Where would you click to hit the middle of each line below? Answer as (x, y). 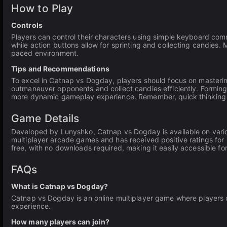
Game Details (45, 118)
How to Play (42, 8)
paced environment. (45, 53)
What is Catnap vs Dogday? (60, 186)
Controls (27, 25)
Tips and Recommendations (60, 69)
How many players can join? (61, 222)
